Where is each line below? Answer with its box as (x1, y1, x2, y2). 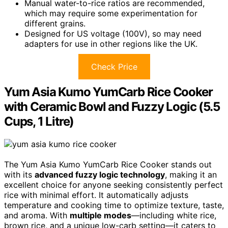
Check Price (91, 62, 137, 72)
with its (4, 169, 35, 180)
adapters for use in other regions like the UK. (24, 39, 197, 49)
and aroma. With (4, 210, 70, 221)
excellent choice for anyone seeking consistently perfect (4, 180, 223, 190)
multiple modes (70, 210, 131, 221)
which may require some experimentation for (24, 8, 197, 19)
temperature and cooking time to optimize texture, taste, (4, 200, 224, 211)
